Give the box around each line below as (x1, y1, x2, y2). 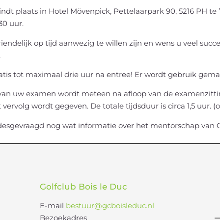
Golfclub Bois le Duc (39, 182, 127, 192)
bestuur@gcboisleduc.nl (65, 201, 154, 211)
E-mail (39, 201, 66, 211)
